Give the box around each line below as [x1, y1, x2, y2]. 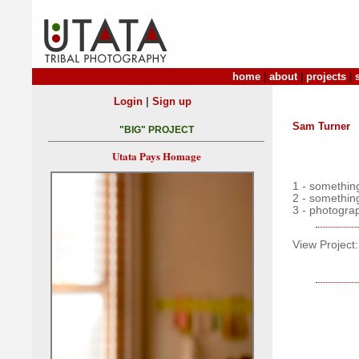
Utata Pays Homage [111, 148, 201, 164]
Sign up [151, 95, 192, 107]
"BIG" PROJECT [119, 124, 194, 136]
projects [306, 71, 346, 83]
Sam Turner [292, 120, 350, 132]
